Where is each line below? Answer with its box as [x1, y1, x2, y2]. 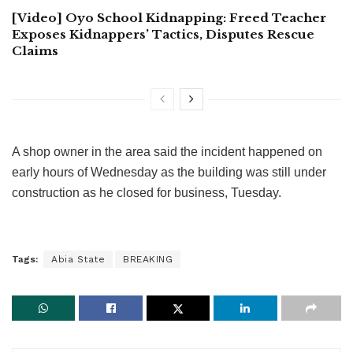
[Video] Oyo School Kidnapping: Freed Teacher [12, 9, 326, 25]
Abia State [51, 253, 105, 265]
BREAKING [123, 253, 173, 265]
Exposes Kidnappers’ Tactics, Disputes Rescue [12, 26, 314, 42]
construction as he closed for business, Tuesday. [12, 185, 281, 199]
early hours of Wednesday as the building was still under [12, 165, 326, 179]
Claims [12, 43, 61, 58]
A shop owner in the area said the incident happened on [12, 144, 322, 158]
